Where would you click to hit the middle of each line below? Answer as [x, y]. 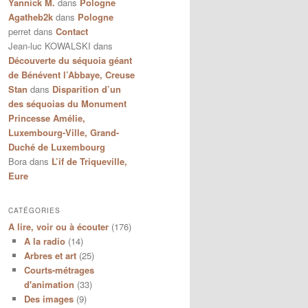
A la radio [44, 241]
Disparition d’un [87, 89]
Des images [48, 298]
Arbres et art [50, 255]
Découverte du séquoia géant [70, 60]
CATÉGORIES [34, 210]
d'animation [49, 284]
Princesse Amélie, [47, 118]
